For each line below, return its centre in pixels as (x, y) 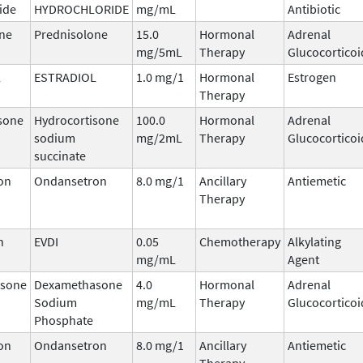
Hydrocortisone (77, 120)
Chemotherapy (240, 241)
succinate (60, 155)
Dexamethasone (78, 284)
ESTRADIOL (65, 77)
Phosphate (64, 320)
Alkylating (314, 241)
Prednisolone (71, 34)
